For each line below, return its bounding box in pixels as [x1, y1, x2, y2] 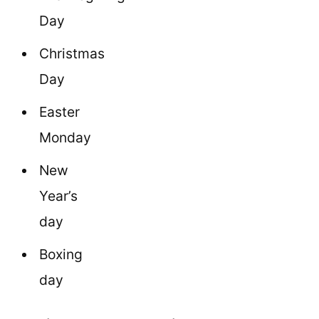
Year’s [39, 187, 78, 205]
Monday [39, 129, 91, 147]
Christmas [39, 45, 105, 63]
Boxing [39, 246, 83, 263]
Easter [39, 103, 80, 121]
